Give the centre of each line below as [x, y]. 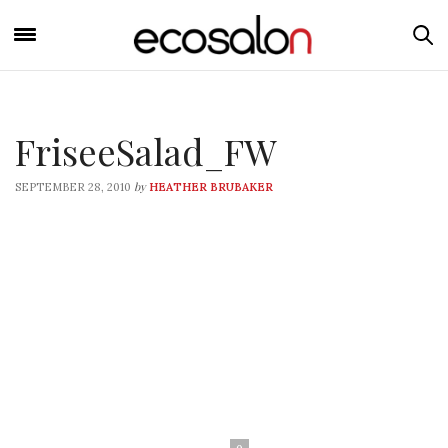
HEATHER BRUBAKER [211, 187]
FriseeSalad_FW [146, 151]
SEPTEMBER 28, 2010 [73, 187]
